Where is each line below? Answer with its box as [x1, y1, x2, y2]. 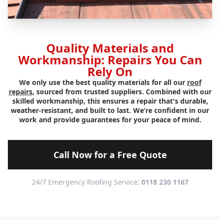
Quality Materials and [46, 40, 174, 56]
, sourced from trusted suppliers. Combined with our [32, 87, 212, 97]
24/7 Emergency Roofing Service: [31, 177, 141, 187]
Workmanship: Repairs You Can [18, 52, 202, 68]
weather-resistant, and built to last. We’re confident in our [11, 106, 209, 115]
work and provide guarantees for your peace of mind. [19, 115, 201, 125]
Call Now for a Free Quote [53, 149, 167, 161]
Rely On [87, 63, 133, 80]
